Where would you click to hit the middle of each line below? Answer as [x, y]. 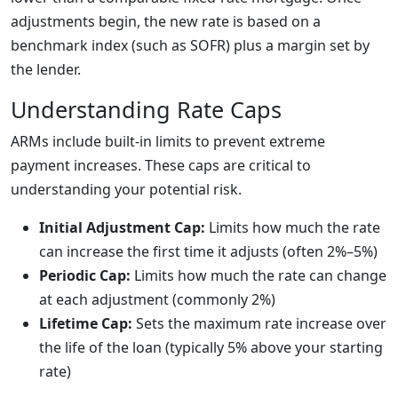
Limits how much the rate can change [259, 275]
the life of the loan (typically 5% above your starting [211, 347]
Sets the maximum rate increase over [259, 323]
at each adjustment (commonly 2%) [157, 299]
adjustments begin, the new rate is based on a [166, 21]
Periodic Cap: [85, 275]
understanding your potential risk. [126, 189]
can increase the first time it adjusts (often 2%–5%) [208, 251]
